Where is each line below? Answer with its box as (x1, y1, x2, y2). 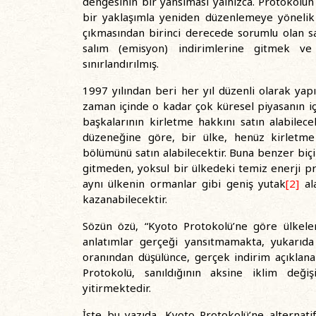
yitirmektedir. (83, 281, 151, 295)
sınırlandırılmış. (83, 56, 159, 71)
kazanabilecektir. (83, 192, 167, 206)
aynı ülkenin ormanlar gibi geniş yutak (83, 176, 286, 190)
